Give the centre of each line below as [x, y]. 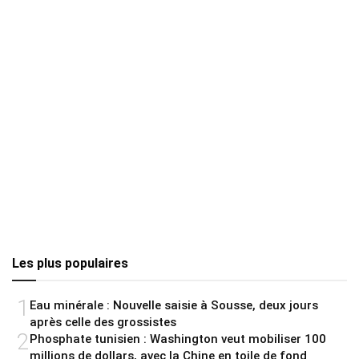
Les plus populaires [70, 264]
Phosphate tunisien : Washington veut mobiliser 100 [178, 339]
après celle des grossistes [103, 323]
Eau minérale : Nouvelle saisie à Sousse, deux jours [174, 306]
